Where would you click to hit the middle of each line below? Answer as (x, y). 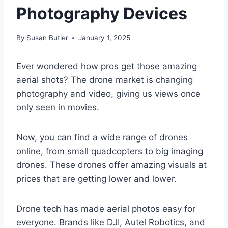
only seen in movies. (58, 108)
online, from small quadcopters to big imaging (110, 151)
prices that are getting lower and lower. (96, 179)
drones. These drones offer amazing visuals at (111, 165)
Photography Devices (102, 13)
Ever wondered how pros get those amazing (107, 66)
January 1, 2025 (105, 38)
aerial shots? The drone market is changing (105, 80)
